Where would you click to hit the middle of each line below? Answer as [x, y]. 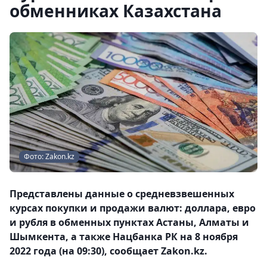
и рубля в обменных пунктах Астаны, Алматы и [129, 222]
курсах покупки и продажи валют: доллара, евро [133, 208]
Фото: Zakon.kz [49, 156]
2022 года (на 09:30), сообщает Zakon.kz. [108, 251]
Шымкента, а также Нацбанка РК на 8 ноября [124, 236]
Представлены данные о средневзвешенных [122, 193]
